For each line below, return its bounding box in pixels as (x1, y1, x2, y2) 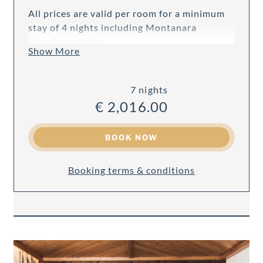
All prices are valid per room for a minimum (28, 8, 225, 19)
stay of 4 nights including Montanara (28, 22, 197, 33)
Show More (28, 45, 80, 57)
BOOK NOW (104, 132, 159, 142)
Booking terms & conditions (68, 164, 195, 176)
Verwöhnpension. (28, 36, 109, 48)
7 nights (130, 84, 168, 96)
